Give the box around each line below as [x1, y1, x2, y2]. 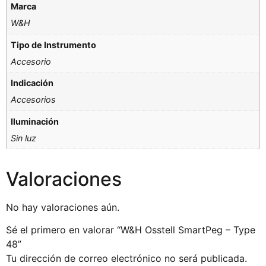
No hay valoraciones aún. [6, 201, 119, 213]
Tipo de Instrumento [11, 39, 97, 50]
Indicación [11, 78, 54, 88]
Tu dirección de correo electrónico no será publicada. [6, 252, 247, 265]
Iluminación [11, 116, 59, 126]
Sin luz [11, 133, 37, 144]
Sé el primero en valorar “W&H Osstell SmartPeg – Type [6, 224, 255, 236]
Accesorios [11, 94, 56, 105]
